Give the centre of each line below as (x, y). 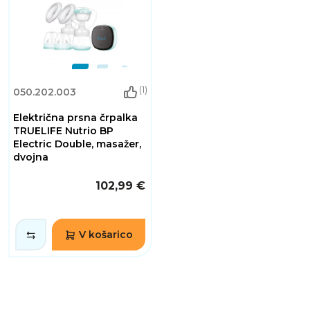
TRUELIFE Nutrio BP (63, 130)
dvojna (31, 157)
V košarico (106, 234)
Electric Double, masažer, (77, 144)
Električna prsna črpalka (75, 117)
